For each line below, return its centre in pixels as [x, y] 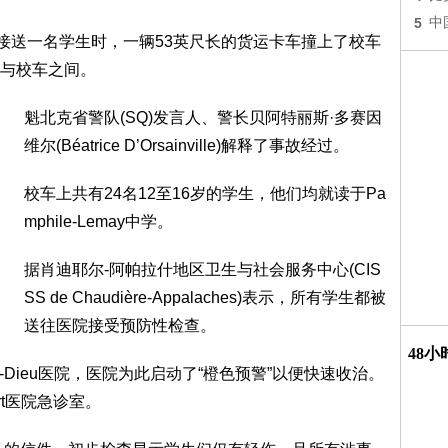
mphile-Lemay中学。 [98, 221]
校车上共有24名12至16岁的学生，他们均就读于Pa [205, 193]
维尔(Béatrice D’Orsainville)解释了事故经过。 [186, 145]
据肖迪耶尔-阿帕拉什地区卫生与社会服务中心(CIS [202, 269]
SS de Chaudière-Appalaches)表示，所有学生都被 [205, 297]
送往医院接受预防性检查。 [120, 325]
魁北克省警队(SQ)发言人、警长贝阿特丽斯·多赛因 [203, 117]
